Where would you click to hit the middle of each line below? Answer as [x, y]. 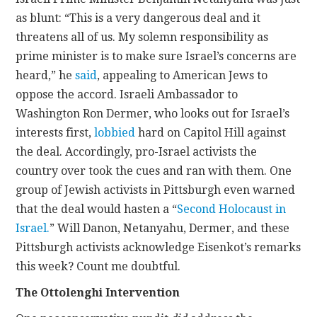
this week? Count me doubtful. [98, 267]
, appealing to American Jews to [183, 76]
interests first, [55, 133]
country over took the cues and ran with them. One [154, 171]
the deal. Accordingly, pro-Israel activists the [137, 152]
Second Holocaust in [232, 209]
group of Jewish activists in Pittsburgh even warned [156, 190]
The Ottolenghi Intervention [98, 293]
